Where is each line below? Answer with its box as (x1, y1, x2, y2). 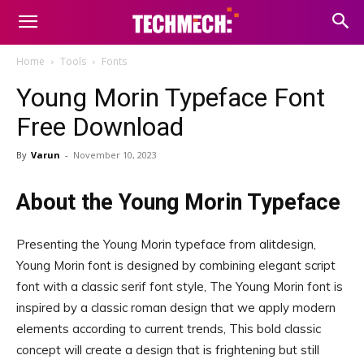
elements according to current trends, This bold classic (16, 321, 321, 336)
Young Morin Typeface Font (16, 82, 325, 113)
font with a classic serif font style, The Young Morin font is (16, 279, 343, 294)
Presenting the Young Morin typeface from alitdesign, (16, 236, 316, 252)
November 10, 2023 (73, 149, 157, 161)
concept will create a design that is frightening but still (16, 342, 319, 357)
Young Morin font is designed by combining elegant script (16, 258, 336, 273)
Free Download (16, 111, 184, 142)
